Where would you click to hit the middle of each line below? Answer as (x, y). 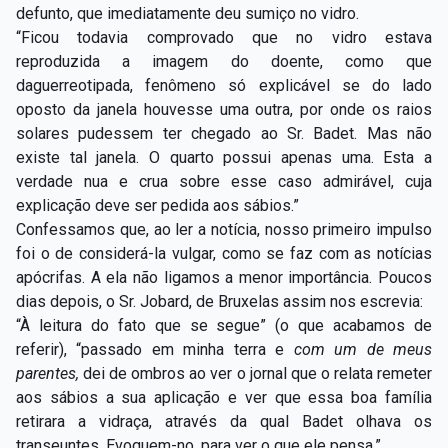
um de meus (383, 349)
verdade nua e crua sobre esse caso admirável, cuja (224, 181)
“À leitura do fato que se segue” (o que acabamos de (224, 325)
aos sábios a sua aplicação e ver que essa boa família (224, 397)
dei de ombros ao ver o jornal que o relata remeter (258, 373)
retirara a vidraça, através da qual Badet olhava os (224, 421)
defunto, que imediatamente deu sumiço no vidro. (187, 13)
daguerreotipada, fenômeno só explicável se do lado (224, 85)
